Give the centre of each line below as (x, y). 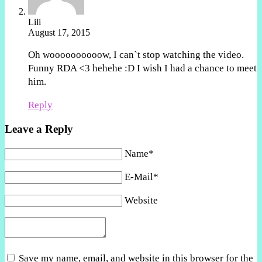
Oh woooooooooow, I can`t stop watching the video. (136, 55)
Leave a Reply (39, 129)
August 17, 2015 (59, 33)
